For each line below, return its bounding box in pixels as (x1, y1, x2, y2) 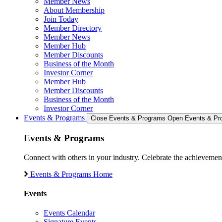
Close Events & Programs (91, 114, 166, 122)
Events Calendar (44, 209, 95, 218)
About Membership (44, 6, 105, 15)
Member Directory (44, 24, 102, 33)
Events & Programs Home (30, 169, 112, 178)
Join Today (44, 15, 78, 24)
